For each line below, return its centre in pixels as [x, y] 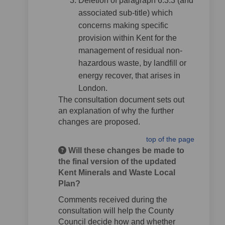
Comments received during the [113, 200]
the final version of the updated [117, 161]
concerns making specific [123, 25]
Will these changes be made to [125, 150]
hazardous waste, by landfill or [132, 63]
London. [93, 88]
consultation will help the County [116, 211]
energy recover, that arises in [129, 76]
